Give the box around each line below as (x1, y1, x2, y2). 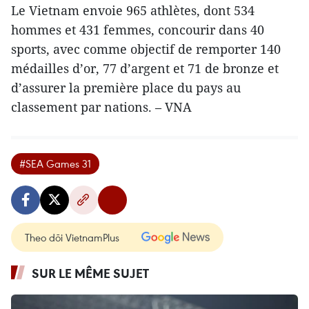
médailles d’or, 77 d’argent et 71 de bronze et (11, 59, 279, 77)
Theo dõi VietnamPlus (25, 230, 119, 244)
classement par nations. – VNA (11, 98, 192, 115)
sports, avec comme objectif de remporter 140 (11, 40, 281, 57)
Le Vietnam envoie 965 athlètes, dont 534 (11, 1, 255, 19)
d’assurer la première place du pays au (11, 79, 241, 96)
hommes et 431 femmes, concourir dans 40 (11, 21, 264, 38)
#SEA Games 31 (19, 156, 91, 170)
